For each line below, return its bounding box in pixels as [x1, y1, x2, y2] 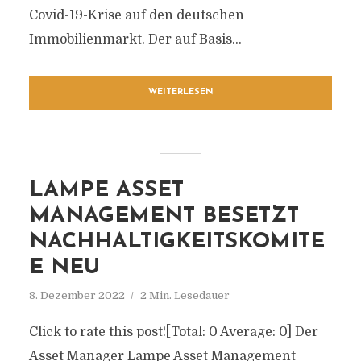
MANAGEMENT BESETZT [28, 205, 299, 227]
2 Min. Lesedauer [139, 289, 230, 301]
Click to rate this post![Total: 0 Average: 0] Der [28, 325, 318, 339]
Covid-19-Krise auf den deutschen [28, 8, 244, 23]
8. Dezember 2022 [28, 289, 125, 301]
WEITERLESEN [147, 88, 214, 97]
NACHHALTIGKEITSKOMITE [28, 231, 325, 253]
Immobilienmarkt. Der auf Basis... [28, 32, 242, 47]
